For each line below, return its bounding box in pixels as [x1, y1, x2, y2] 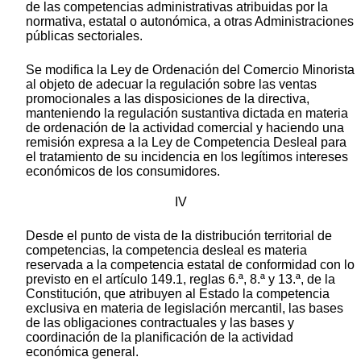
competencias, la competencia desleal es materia [26, 243, 307, 257]
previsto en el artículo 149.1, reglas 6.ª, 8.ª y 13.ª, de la [26, 272, 335, 286]
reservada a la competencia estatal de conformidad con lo [26, 257, 355, 272]
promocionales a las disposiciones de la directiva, [26, 91, 309, 106]
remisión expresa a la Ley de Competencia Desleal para [26, 135, 346, 149]
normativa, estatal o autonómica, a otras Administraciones [26, 14, 354, 28]
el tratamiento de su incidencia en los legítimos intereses [26, 149, 348, 164]
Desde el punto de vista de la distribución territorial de [26, 228, 332, 243]
